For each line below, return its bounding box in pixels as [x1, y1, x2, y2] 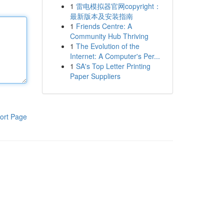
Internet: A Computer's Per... [69, 51, 160, 61]
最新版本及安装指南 [69, 11, 133, 21]
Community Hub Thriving [69, 31, 148, 41]
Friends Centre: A [75, 21, 132, 31]
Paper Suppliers [69, 71, 120, 81]
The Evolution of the [75, 41, 139, 51]
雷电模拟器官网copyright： [75, 1, 161, 11]
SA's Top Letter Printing [75, 61, 150, 71]
